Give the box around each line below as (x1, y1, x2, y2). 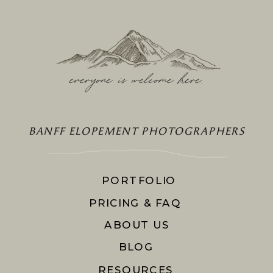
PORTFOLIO (101, 174, 177, 187)
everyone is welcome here (68, 69, 200, 93)
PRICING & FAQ (88, 196, 182, 209)
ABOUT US (104, 218, 169, 232)
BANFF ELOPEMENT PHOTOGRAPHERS (29, 125, 246, 138)
